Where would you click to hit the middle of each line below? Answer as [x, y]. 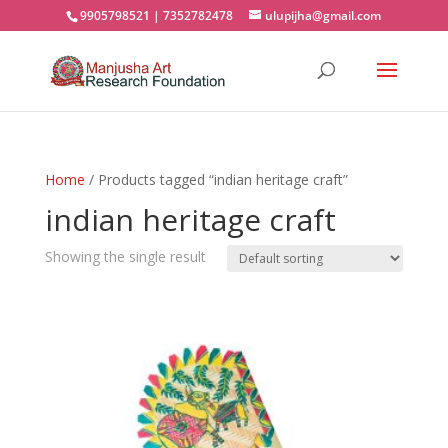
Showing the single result [125, 256]
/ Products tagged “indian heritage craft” [216, 179]
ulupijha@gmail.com [323, 15]
